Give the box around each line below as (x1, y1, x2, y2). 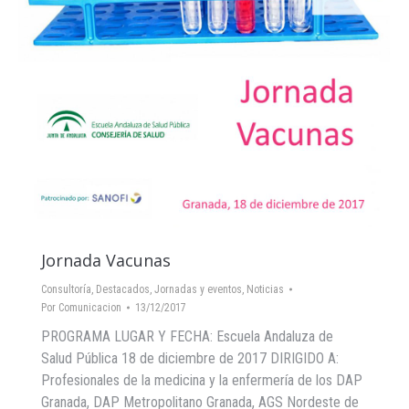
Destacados (96, 283, 150, 296)
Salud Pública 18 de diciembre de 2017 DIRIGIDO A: (41, 350, 339, 367)
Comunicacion (58, 301, 121, 314)
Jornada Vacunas (41, 249, 171, 271)
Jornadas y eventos (154, 283, 242, 296)
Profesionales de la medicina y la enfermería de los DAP (41, 372, 362, 389)
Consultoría (41, 283, 91, 296)
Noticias (246, 283, 284, 296)
